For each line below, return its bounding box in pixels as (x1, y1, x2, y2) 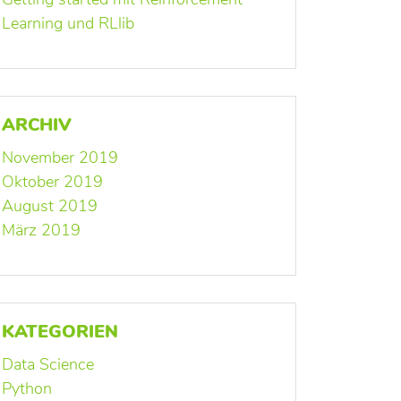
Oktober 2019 (2, 171, 103, 193)
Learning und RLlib (2, 13, 134, 35)
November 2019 (2, 147, 118, 169)
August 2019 (2, 195, 98, 218)
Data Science (2, 354, 94, 376)
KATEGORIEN (2, 320, 118, 345)
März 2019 (2, 219, 81, 242)
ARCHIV (2, 113, 72, 138)
